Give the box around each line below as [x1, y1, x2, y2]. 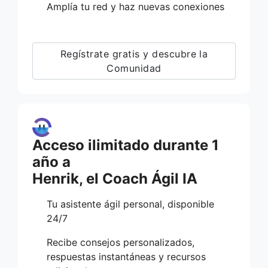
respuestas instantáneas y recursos [47, 250, 206, 263]
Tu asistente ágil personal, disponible [47, 197, 214, 210]
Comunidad [106, 62, 162, 74]
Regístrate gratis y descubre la [60, 47, 208, 60]
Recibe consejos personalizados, [47, 236, 194, 248]
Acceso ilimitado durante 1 [32, 136, 219, 154]
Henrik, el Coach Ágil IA [32, 169, 197, 187]
